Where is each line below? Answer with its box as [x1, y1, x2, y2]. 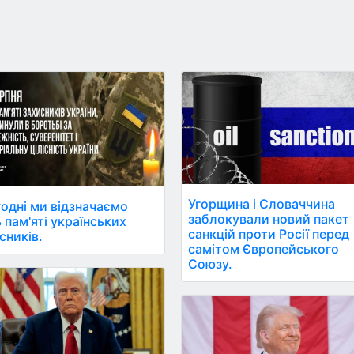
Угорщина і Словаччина [188, 196, 336, 213]
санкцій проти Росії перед [188, 226, 350, 243]
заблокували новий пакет [188, 211, 350, 228]
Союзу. [188, 256, 233, 273]
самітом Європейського [188, 241, 340, 258]
